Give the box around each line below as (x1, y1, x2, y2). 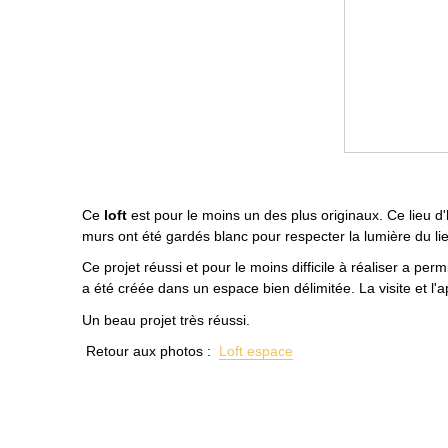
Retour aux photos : (82, 343, 219, 360)
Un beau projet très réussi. (82, 311, 250, 328)
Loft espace (219, 343, 293, 360)
